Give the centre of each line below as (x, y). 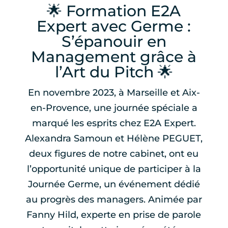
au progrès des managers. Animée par (114, 199)
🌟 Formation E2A (114, 11)
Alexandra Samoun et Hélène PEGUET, (114, 138)
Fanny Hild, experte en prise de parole (114, 215)
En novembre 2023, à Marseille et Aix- (114, 93)
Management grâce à (114, 57)
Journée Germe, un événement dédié (114, 184)
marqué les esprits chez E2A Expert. (114, 123)
